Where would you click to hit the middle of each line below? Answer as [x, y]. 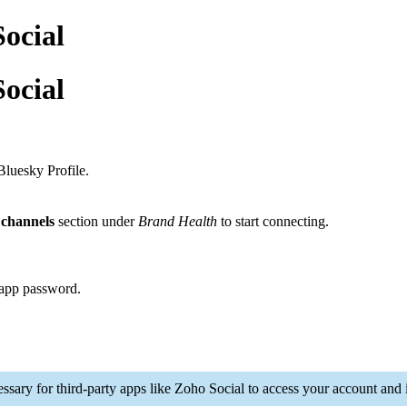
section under [96, 222]
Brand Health [178, 222]
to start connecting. [275, 222]
